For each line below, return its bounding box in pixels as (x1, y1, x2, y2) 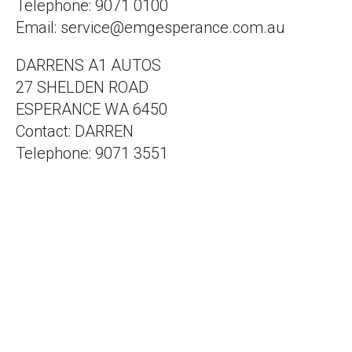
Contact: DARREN (16, 122, 134, 141)
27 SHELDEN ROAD (16, 78, 148, 97)
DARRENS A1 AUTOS (16, 56, 161, 75)
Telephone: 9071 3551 (16, 144, 168, 163)
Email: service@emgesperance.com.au (16, 18, 285, 38)
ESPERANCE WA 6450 (16, 100, 167, 119)
